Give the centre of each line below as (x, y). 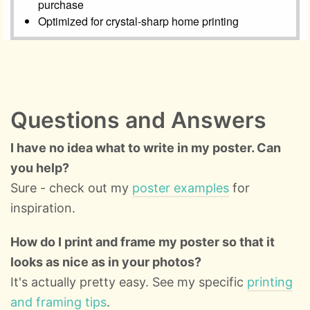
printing (270, 282)
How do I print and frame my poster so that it (143, 241)
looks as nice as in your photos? (106, 262)
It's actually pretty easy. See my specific (129, 282)
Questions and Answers (138, 120)
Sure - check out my (71, 188)
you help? (40, 167)
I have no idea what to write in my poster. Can (146, 147)
